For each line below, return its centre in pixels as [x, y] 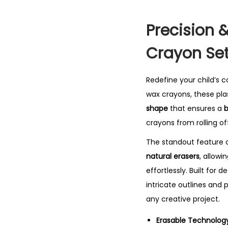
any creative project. [183, 199]
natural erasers [173, 156]
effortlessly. [167, 170]
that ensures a [196, 108]
